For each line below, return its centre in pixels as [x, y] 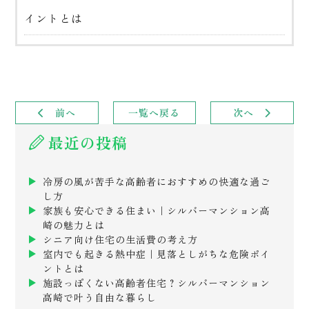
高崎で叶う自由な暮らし [100, 297]
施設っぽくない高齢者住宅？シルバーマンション [157, 283]
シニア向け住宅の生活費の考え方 [121, 239]
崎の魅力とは [74, 225]
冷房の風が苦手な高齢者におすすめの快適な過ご [157, 181]
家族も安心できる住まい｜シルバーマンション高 [157, 210]
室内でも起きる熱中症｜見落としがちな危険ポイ [157, 254]
